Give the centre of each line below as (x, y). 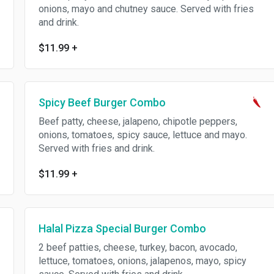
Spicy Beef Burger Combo (102, 102)
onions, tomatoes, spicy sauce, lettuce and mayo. (143, 135)
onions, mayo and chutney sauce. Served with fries (146, 9)
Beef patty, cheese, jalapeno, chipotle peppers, (138, 121)
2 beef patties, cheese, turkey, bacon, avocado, (138, 247)
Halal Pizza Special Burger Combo (122, 228)
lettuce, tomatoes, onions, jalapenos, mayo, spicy (142, 261)
